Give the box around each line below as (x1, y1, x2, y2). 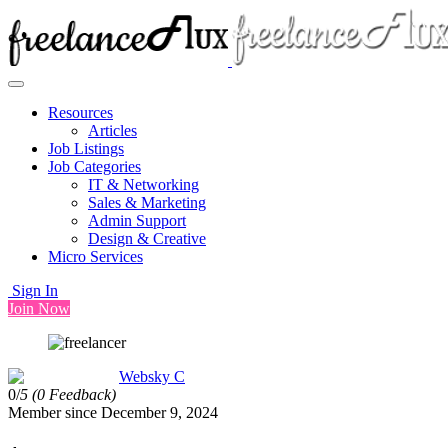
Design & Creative (88, 230, 206, 247)
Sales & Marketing (88, 194, 206, 211)
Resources (48, 104, 113, 121)
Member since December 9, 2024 (8, 404, 218, 421)
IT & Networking (88, 176, 199, 193)
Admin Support (88, 212, 186, 229)
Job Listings (48, 140, 124, 157)
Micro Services (48, 248, 143, 265)
